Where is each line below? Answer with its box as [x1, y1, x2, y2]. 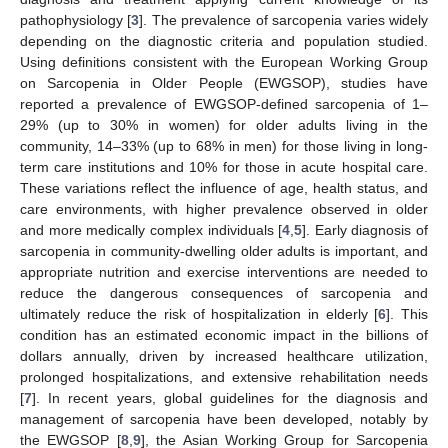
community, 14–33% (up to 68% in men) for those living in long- [20, 137, 428, 154]
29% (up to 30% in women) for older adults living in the [20, 116, 428, 133]
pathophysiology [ [20, 11, 132, 28]
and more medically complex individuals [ [20, 221, 283, 238]
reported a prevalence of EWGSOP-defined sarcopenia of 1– [20, 95, 428, 112]
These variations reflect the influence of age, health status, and [20, 179, 428, 196]
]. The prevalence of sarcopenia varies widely [139, 11, 429, 28]
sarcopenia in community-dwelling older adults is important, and [20, 242, 428, 259]
